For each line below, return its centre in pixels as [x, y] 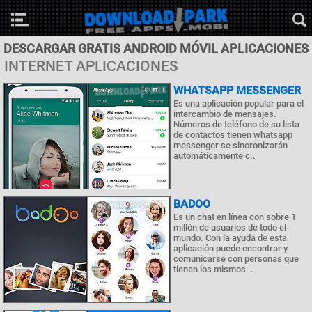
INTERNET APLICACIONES [91, 66]
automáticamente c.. [214, 156]
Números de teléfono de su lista [236, 124]
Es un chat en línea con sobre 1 [235, 217]
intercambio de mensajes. [225, 114]
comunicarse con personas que [236, 259]
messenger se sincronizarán [231, 145]
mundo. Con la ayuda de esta [230, 238]
